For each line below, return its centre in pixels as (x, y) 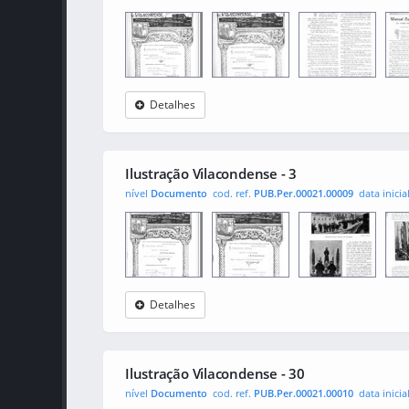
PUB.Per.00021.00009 (304, 193)
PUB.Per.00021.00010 (304, 393)
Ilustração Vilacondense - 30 (215, 373)
